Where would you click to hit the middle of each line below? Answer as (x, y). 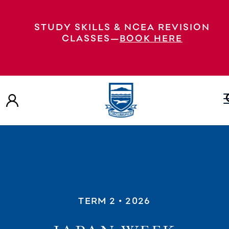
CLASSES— (91, 38)
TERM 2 (97, 200)
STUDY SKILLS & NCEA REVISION (122, 27)
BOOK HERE (151, 38)
